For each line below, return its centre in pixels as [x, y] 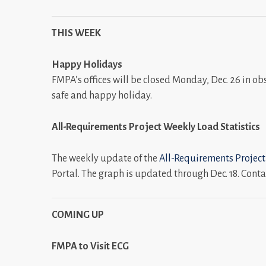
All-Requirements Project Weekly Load [135, 127]
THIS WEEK [76, 33]
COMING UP [78, 215]
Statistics [240, 127]
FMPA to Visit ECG [90, 246]
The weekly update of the [105, 158]
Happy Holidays [87, 64]
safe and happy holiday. [102, 95]
